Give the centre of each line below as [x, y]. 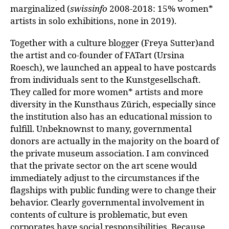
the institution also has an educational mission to [111, 116]
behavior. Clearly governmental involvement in [107, 202]
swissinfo [89, 8]
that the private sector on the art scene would [104, 165]
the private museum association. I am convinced [109, 153]
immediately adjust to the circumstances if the [105, 178]
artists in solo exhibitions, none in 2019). [93, 21]
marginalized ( [40, 8]
